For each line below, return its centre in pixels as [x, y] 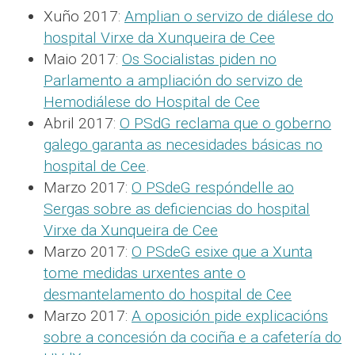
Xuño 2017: [84, 16]
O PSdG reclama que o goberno [225, 123]
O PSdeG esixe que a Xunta [222, 251]
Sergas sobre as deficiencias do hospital [177, 208]
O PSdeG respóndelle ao [213, 187]
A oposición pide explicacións [230, 315]
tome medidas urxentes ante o [145, 273]
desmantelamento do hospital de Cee [168, 294]
